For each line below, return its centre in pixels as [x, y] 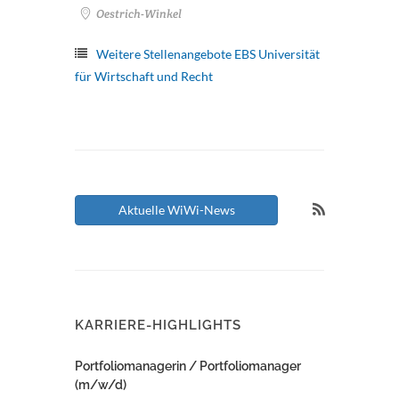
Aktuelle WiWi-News [176, 209]
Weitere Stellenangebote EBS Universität [208, 53]
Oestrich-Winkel [138, 13]
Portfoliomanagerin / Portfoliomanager [188, 366]
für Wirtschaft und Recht [144, 76]
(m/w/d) [101, 384]
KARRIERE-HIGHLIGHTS [158, 325]
